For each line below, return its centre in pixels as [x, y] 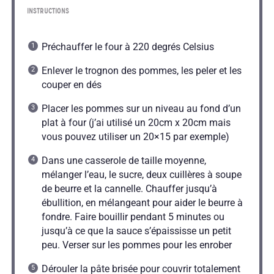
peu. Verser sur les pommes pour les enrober [136, 245]
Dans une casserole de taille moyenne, [124, 161]
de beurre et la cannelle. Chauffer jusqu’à [129, 189]
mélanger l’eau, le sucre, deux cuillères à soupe [141, 175]
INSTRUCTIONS [48, 11]
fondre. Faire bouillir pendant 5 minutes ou [133, 217]
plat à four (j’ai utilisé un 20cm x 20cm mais [136, 123]
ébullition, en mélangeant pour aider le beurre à [142, 203]
